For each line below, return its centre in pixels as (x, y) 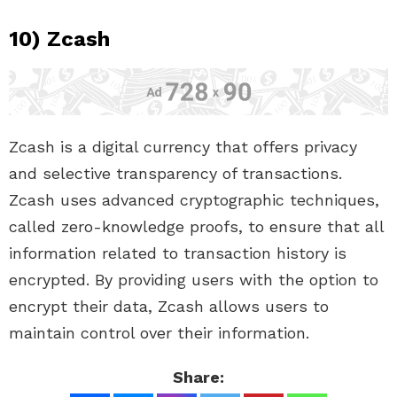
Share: (198, 377)
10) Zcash (59, 39)
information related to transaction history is (178, 253)
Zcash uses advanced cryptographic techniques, (194, 199)
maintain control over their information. (159, 332)
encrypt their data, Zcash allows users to (169, 306)
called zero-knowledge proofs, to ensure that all (196, 226)
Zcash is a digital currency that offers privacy (183, 146)
